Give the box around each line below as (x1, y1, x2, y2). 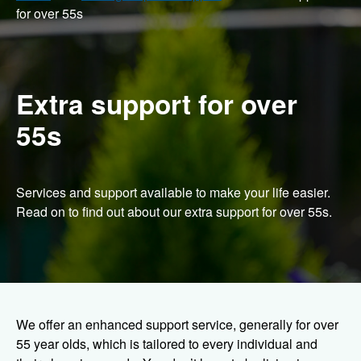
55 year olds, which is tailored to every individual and (16, 334, 317, 354)
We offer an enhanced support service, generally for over (16, 315, 338, 334)
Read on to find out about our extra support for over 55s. (16, 202, 332, 222)
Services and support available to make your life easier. (16, 183, 330, 202)
